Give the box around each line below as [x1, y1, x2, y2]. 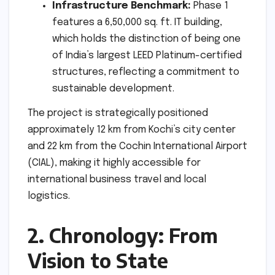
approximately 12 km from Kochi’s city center [28, 124, 236, 135]
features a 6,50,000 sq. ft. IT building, [52, 17, 222, 28]
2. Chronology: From [28, 222, 218, 247]
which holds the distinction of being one [52, 34, 241, 45]
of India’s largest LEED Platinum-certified [52, 50, 242, 61]
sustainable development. [52, 83, 174, 95]
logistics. [28, 190, 70, 201]
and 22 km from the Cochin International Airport [28, 141, 247, 152]
